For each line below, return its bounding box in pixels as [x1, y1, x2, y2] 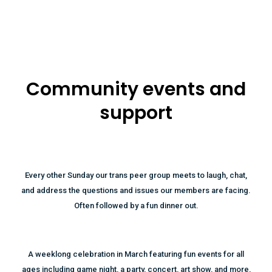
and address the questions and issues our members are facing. [21, 186, 251, 195]
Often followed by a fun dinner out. [73, 201, 199, 210]
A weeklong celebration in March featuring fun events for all [28, 250, 244, 259]
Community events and [26, 76, 246, 102]
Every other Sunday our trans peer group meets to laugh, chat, [25, 171, 247, 180]
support [100, 100, 172, 126]
